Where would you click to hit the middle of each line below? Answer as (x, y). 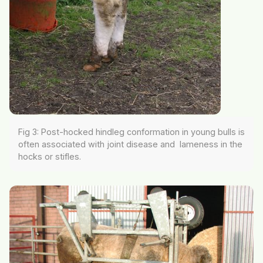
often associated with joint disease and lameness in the (130, 144)
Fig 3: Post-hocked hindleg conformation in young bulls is (131, 132)
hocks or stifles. (50, 157)
